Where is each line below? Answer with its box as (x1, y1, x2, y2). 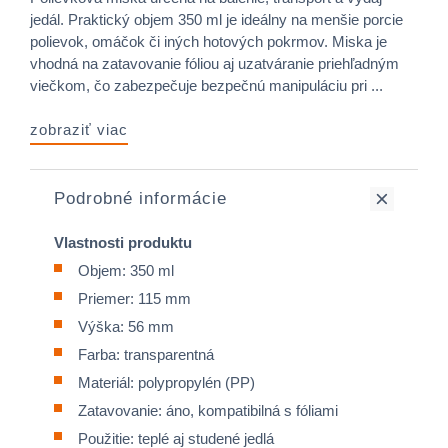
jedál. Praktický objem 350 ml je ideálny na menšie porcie (30, 11, 403, 28)
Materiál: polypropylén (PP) (78, 374, 255, 391)
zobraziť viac (30, 121, 128, 138)
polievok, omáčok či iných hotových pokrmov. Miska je (30, 33, 387, 50)
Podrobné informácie (54, 189, 227, 208)
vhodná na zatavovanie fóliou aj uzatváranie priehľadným (30, 55, 399, 72)
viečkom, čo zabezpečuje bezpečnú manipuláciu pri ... (30, 77, 383, 94)
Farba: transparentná (78, 346, 214, 363)
